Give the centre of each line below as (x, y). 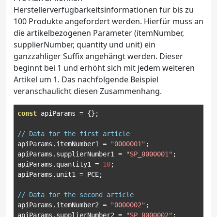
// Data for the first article (74, 134)
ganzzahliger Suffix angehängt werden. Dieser (98, 56)
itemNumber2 (79, 205)
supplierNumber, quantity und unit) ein (85, 45)
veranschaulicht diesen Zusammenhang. (88, 91)
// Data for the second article (76, 195)
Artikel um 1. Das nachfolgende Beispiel (86, 79)
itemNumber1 (79, 144)
